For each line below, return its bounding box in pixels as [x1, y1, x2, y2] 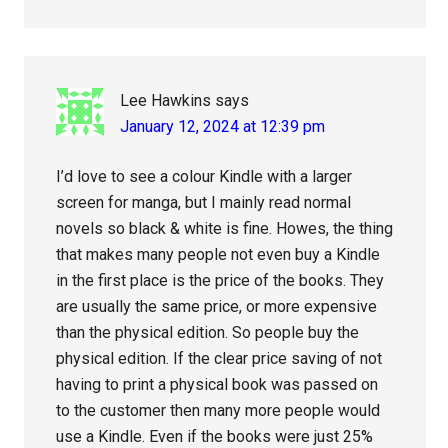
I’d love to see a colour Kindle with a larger [56, 167, 353, 187]
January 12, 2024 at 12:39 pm [120, 117, 326, 137]
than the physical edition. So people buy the [56, 323, 360, 343]
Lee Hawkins [120, 91, 212, 111]
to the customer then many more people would [56, 401, 381, 421]
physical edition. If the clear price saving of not [56, 349, 383, 369]
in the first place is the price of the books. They [56, 271, 385, 291]
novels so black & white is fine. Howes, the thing [56, 219, 394, 239]
